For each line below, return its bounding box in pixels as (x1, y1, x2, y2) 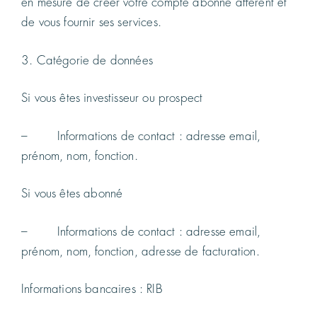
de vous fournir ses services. (21, 16, 161, 29)
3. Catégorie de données (21, 54, 153, 67)
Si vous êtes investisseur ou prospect (21, 92, 203, 105)
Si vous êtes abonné (21, 188, 123, 200)
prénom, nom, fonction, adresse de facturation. (21, 245, 260, 258)
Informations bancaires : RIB (21, 283, 163, 296)
